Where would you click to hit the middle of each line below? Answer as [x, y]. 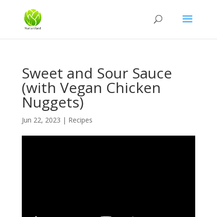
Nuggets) [53, 102]
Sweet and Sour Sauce [97, 73]
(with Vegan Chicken [91, 87]
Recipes [80, 120]
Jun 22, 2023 [41, 120]
